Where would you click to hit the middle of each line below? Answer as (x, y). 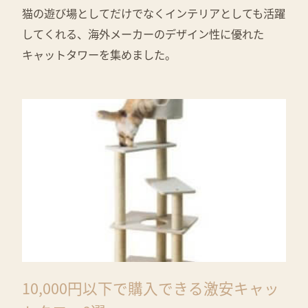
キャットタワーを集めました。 (99, 54)
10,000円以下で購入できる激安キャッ (151, 288)
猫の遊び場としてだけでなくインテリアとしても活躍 (154, 13)
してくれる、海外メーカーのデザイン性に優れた (143, 33)
